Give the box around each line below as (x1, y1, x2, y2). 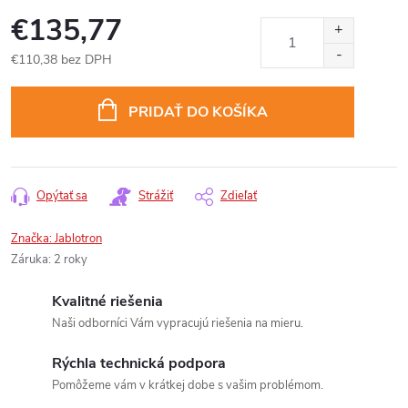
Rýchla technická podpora (52, 353, 226, 373)
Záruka (11, 251, 48, 268)
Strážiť (138, 188, 173, 204)
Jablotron (55, 230, 102, 247)
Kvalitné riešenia (52, 291, 163, 311)
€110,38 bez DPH (11, 51, 112, 68)
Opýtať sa (36, 188, 87, 204)
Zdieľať (220, 188, 257, 204)
